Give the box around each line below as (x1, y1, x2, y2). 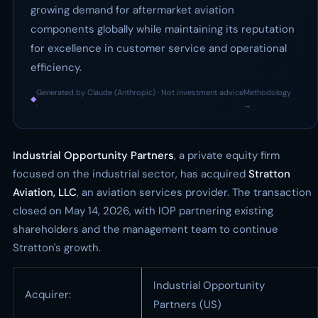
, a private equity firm (174, 148, 280, 163)
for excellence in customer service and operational (31, 41, 287, 55)
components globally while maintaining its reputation (31, 22, 295, 36)
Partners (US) (153, 297, 221, 312)
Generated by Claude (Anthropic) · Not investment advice (36, 87, 243, 97)
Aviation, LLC (13, 185, 77, 199)
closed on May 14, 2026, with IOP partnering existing (13, 204, 273, 218)
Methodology (243, 87, 292, 97)
